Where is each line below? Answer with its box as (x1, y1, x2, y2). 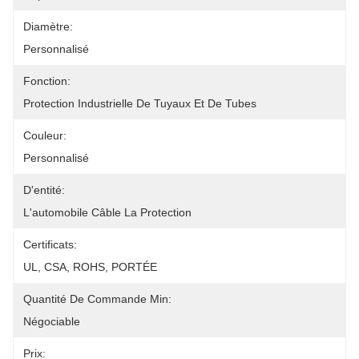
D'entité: (23, 184, 65, 196)
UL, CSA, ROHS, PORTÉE (23, 260, 157, 273)
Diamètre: (23, 20, 73, 33)
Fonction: (23, 75, 71, 87)
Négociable (23, 315, 80, 328)
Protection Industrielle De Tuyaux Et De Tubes (23, 97, 256, 110)
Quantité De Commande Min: (23, 292, 171, 305)
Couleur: (23, 129, 67, 142)
